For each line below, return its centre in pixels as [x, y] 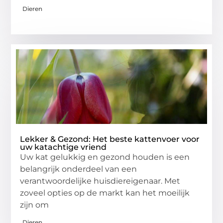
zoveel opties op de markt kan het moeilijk [105, 193]
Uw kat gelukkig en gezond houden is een [105, 157]
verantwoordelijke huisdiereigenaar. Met [100, 181]
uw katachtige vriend [63, 147]
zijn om [35, 205]
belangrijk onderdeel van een [79, 169]
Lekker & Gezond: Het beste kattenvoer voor [110, 139]
